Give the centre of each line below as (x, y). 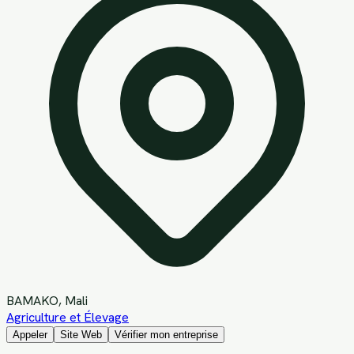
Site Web (81, 334)
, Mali (73, 300)
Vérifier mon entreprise (166, 334)
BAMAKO (32, 300)
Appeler (30, 334)
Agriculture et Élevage (68, 317)
